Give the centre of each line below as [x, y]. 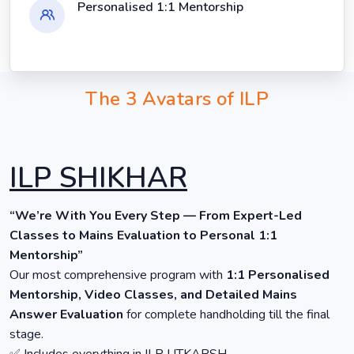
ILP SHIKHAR [98, 179]
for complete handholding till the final [228, 315]
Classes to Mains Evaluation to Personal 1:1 [143, 236]
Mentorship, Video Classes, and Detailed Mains [153, 295]
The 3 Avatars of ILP [177, 99]
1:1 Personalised [278, 275]
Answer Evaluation [68, 315]
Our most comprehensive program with [118, 275]
